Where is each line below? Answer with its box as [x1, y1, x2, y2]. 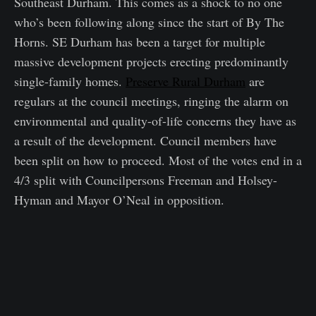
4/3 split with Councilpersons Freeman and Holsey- [14, 171, 277, 189]
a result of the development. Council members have [14, 132, 276, 150]
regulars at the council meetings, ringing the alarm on [14, 92, 288, 110]
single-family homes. [14, 73, 126, 90]
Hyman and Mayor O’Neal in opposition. [14, 191, 224, 209]
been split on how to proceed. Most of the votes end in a [14, 152, 302, 169]
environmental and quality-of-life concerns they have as [14, 112, 296, 130]
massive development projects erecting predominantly [14, 53, 288, 71]
